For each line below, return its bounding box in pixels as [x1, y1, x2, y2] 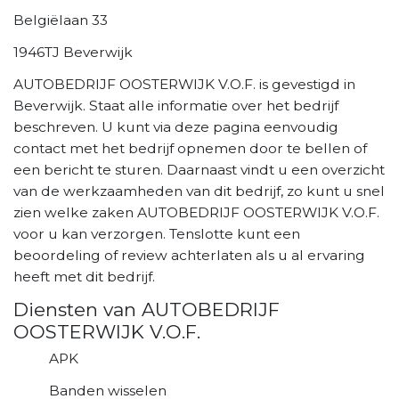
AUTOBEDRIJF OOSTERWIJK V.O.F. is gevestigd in [13, 75, 355, 93]
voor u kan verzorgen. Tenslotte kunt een [13, 224, 300, 242]
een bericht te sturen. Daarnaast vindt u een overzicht [13, 160, 385, 178]
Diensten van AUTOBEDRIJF [13, 297, 280, 321]
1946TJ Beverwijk [13, 43, 133, 61]
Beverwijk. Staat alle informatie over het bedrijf [13, 96, 338, 114]
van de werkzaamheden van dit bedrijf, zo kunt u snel [13, 182, 385, 199]
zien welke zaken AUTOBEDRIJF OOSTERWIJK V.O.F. [13, 203, 379, 221]
